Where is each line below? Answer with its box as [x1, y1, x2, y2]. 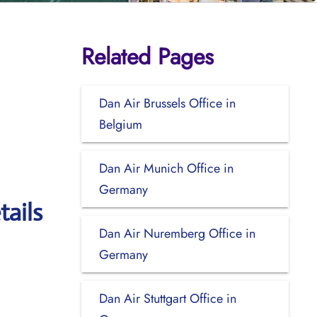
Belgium [98, 115, 142, 134]
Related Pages [81, 40, 214, 73]
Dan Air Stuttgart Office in [98, 289, 236, 308]
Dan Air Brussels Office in [98, 93, 236, 113]
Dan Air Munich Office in [98, 158, 234, 178]
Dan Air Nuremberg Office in [98, 224, 255, 243]
